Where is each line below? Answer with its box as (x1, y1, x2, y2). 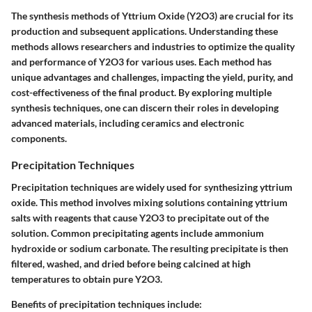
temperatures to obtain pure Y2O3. (11, 272, 162, 285)
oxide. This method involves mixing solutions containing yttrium (11, 196, 288, 208)
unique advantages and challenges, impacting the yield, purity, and (11, 71, 293, 84)
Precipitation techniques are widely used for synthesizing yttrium (11, 180, 292, 193)
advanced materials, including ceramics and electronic (11, 117, 244, 130)
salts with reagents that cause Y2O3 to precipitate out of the (11, 211, 269, 224)
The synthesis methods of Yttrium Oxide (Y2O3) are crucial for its (11, 10, 293, 22)
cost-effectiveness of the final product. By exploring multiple (11, 86, 272, 99)
